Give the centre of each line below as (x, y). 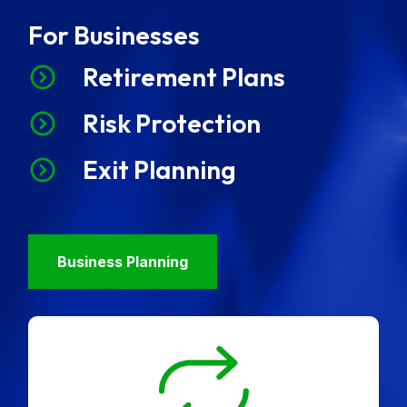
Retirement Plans (184, 76)
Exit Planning (160, 169)
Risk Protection (172, 123)
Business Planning (123, 261)
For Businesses (114, 35)
